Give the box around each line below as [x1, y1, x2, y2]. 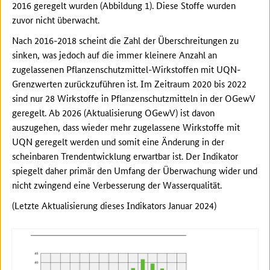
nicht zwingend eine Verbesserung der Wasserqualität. [12, 178, 222, 191]
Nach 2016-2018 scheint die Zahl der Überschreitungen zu [12, 34, 239, 46]
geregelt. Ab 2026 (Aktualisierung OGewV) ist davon [12, 106, 215, 119]
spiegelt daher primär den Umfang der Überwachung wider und [12, 164, 257, 177]
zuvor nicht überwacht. [12, 13, 99, 26]
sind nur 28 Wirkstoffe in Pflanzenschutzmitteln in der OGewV [12, 92, 256, 104]
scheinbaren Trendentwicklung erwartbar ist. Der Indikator [12, 149, 238, 162]
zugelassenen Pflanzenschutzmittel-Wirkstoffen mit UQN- [12, 63, 240, 75]
